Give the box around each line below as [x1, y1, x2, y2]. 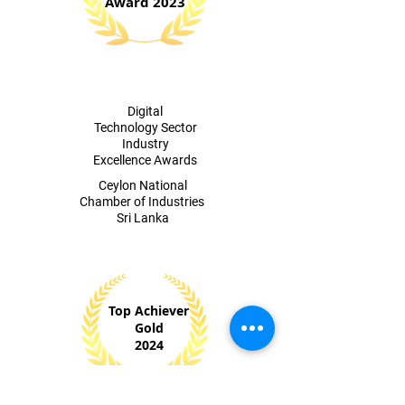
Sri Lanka [117, 211, 169, 226]
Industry [121, 137, 169, 152]
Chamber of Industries [79, 194, 207, 210]
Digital [127, 104, 163, 119]
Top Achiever [108, 302, 189, 320]
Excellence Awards [93, 153, 197, 168]
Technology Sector [93, 120, 197, 136]
